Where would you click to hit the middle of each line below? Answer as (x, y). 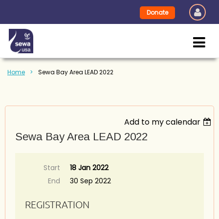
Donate (157, 12)
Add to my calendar (163, 122)
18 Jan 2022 (89, 168)
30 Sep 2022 (90, 181)
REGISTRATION (57, 204)
